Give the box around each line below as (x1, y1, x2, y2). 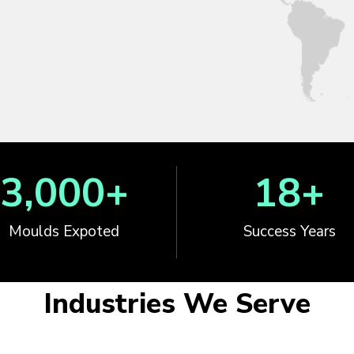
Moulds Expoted (9, 220, 119, 242)
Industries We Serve (43, 284, 311, 322)
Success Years (243, 220, 336, 242)
